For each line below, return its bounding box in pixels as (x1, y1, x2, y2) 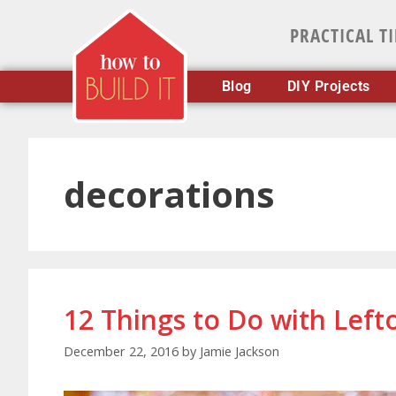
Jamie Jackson (200, 343, 279, 361)
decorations (64, 170, 275, 218)
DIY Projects (286, 78, 370, 95)
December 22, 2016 (64, 343, 179, 361)
